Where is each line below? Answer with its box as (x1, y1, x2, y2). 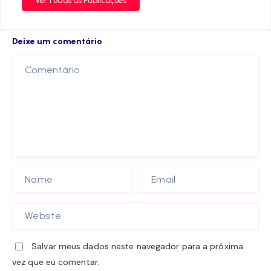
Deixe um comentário (12, 36, 102, 47)
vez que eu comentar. (12, 256, 99, 268)
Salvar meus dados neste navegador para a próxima (31, 241, 243, 252)
